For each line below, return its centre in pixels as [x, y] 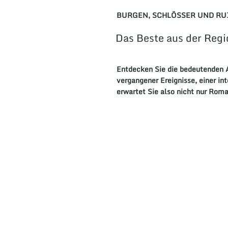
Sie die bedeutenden [188, 69]
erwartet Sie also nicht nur [162, 92]
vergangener [138, 80]
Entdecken [134, 69]
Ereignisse [177, 80]
